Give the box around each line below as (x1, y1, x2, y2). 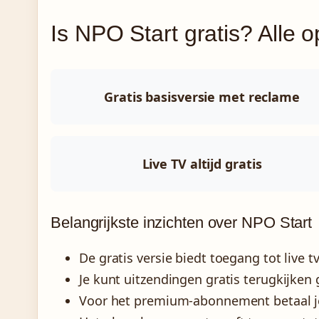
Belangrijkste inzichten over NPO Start (51, 214, 313, 232)
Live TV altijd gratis (142, 155, 262, 173)
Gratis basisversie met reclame (104, 88, 300, 106)
